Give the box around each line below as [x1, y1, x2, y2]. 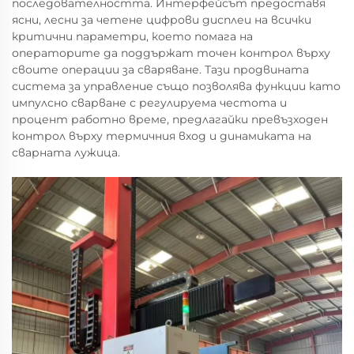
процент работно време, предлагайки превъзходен [12, 112, 328, 126]
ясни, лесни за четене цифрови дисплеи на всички [12, 13, 311, 27]
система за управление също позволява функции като [12, 79, 341, 93]
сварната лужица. [12, 145, 120, 160]
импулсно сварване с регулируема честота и [12, 96, 287, 110]
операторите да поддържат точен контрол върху [12, 46, 330, 60]
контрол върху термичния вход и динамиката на [12, 129, 311, 143]
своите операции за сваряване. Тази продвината [12, 62, 309, 77]
